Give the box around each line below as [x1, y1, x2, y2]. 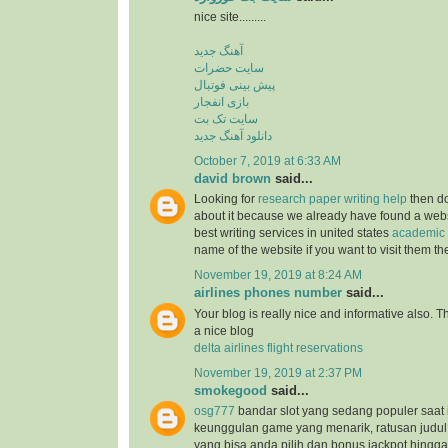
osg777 [194, 404, 235, 417]
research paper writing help [258, 193, 407, 206]
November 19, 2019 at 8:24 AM [194, 269, 362, 282]
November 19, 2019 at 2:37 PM [194, 366, 362, 379]
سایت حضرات [194, 61, 264, 74]
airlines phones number [194, 285, 342, 301]
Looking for [194, 193, 258, 206]
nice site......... [194, 10, 266, 23]
